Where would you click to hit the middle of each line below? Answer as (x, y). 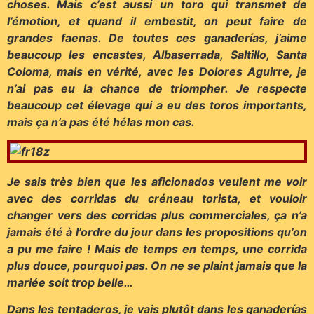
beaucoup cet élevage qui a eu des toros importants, (157, 105)
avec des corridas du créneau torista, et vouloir (157, 198)
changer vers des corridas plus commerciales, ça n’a (157, 215)
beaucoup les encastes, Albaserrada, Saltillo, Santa (157, 54)
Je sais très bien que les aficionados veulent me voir (157, 181)
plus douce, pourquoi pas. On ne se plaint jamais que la (157, 265)
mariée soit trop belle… (70, 282)
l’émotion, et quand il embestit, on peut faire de (157, 21)
